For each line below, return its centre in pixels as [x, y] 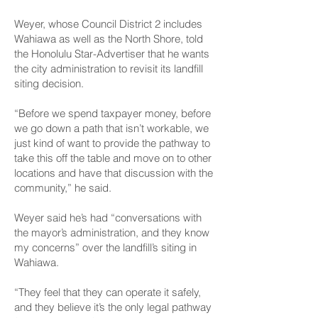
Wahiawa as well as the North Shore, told [109, 39]
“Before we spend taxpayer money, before [113, 113]
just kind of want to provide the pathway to [112, 143]
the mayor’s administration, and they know [112, 232]
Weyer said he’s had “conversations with [108, 218]
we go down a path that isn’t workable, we [111, 128]
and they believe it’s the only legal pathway [113, 307]
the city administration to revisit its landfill [109, 68]
